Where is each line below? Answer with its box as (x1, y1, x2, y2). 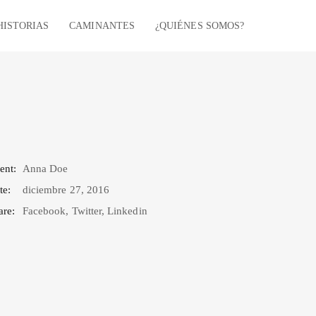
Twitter (71, 205, 102, 217)
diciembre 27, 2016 (23, 183, 110, 195)
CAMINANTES (69, 20, 135, 31)
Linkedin (107, 205, 147, 217)
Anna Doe (23, 162, 68, 174)
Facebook (23, 205, 66, 217)
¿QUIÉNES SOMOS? (155, 20, 244, 31)
